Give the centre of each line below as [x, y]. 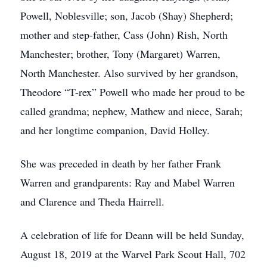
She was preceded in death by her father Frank [121, 163]
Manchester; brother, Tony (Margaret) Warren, [120, 54]
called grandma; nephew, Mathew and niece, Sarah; [131, 111]
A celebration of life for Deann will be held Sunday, [132, 235]
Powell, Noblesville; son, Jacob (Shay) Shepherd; [127, 15]
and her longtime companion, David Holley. [115, 130]
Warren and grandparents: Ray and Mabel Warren [128, 182]
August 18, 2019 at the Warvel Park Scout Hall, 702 [133, 254]
